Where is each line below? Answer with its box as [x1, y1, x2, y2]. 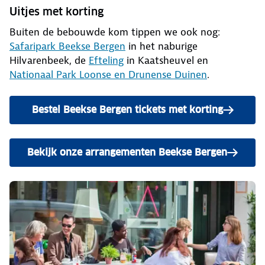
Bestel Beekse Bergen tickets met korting [31, 104, 223, 117]
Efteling [89, 54, 124, 67]
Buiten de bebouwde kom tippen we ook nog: [9, 25, 220, 39]
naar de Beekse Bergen [131, 151, 238, 164]
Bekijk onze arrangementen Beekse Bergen [27, 146, 227, 159]
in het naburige [125, 40, 198, 53]
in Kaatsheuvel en [124, 54, 208, 67]
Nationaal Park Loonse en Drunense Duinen [9, 68, 207, 82]
